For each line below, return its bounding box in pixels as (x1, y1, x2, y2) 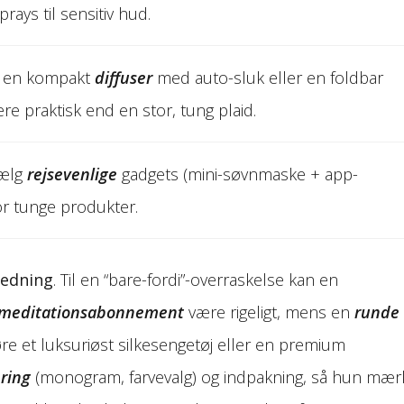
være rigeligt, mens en (184, 300, 354, 323)
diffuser (94, 66, 152, 88)
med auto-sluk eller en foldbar (151, 66, 383, 88)
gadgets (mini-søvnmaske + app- (116, 162, 358, 185)
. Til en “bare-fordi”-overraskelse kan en (53, 268, 338, 290)
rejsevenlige (26, 162, 117, 185)
